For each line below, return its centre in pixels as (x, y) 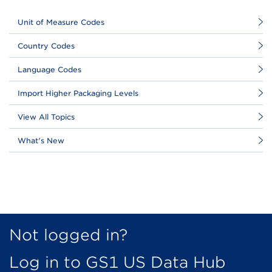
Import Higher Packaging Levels (78, 93)
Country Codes (46, 46)
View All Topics (46, 117)
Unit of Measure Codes (61, 22)
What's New (41, 140)
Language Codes (49, 69)
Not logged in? (68, 235)
